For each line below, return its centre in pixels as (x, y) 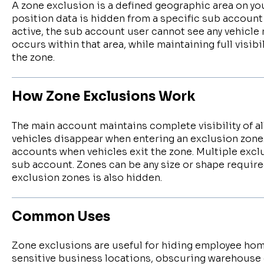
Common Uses (61, 217)
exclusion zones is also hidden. (87, 177)
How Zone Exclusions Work (103, 97)
